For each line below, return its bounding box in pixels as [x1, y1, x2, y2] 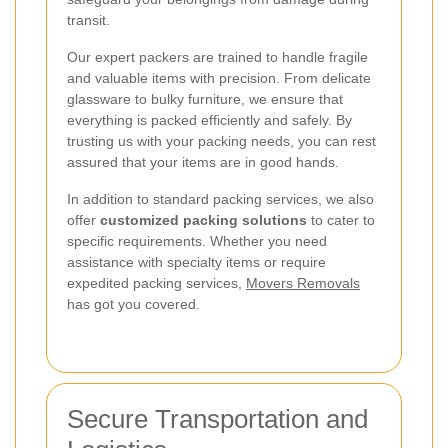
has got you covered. [67, 295, 200, 312]
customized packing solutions [100, 211, 307, 228]
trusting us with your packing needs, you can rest [67, 132, 376, 149]
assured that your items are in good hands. [67, 153, 339, 170]
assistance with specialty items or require [67, 253, 326, 270]
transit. [67, 11, 110, 28]
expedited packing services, [67, 274, 246, 291]
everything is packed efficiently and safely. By [67, 111, 352, 128]
